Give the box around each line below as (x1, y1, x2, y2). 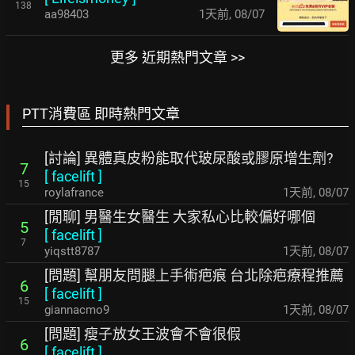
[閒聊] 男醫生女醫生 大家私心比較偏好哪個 (44, 208, 315, 225)
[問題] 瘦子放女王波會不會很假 (44, 326, 241, 342)
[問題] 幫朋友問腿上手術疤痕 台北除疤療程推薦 (44, 267, 344, 284)
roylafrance (44, 185, 104, 200)
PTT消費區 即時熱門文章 (22, 105, 180, 122)
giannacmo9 (44, 303, 109, 317)
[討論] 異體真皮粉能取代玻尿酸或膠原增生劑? (44, 150, 334, 166)
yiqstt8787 (44, 244, 100, 258)
